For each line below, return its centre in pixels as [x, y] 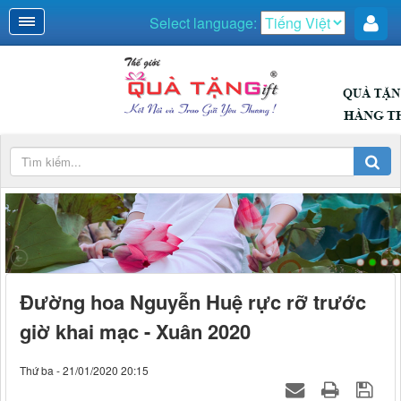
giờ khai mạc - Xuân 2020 [135, 331]
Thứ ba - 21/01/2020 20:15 [84, 370]
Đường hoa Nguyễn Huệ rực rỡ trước [193, 301]
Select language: [205, 23]
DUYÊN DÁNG [40, 215]
